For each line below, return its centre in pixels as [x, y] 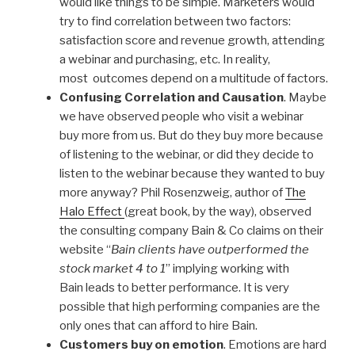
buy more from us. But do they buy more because [191, 135]
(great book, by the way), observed [218, 211]
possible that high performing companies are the [190, 306]
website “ [85, 249]
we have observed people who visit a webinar [181, 116]
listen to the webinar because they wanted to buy [192, 173]
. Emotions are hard [275, 344]
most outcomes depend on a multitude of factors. [194, 78]
